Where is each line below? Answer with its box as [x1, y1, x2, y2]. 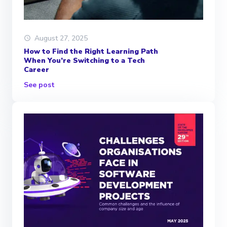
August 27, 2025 [34, 33, 88, 43]
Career [24, 64, 49, 74]
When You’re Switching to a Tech [24, 55, 145, 65]
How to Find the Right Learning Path [24, 46, 158, 56]
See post [24, 80, 55, 90]
